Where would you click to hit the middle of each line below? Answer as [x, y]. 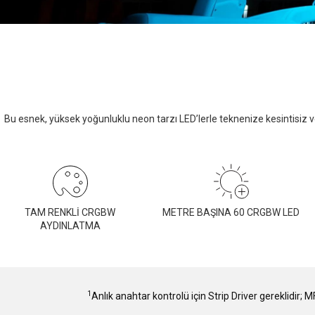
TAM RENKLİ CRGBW [70, 212]
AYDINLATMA [70, 225]
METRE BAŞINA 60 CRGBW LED [231, 212]
